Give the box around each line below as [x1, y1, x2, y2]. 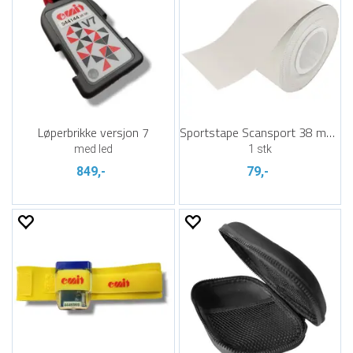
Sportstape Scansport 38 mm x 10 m [325, 123, 335, 142]
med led [73, 143, 113, 155]
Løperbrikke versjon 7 [37, 123, 149, 142]
